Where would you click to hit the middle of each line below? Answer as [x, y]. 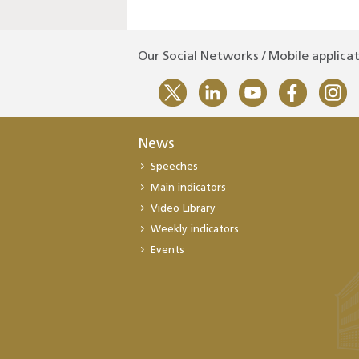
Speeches [174, 167]
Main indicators [188, 188]
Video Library [183, 209]
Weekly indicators [195, 230]
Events [167, 251]
